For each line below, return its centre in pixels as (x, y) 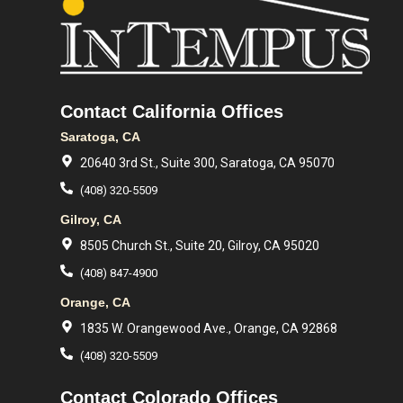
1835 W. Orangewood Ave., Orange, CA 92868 (209, 328)
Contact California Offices (172, 112)
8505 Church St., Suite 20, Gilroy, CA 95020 (200, 246)
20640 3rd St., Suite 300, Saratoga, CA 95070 (207, 163)
